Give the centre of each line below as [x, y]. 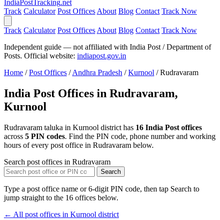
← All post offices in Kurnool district [61, 214]
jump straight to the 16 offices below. [61, 197]
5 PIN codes [45, 136]
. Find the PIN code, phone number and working [140, 136]
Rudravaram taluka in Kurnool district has [70, 127]
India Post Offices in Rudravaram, [91, 93]
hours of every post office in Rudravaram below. [79, 145]
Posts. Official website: [41, 56]
